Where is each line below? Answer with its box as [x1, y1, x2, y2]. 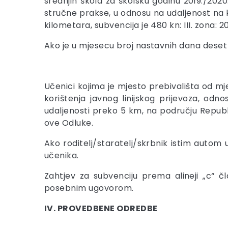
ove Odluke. [44, 117, 94, 129]
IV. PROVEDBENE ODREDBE [44, 203, 158, 214]
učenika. [44, 150, 79, 161]
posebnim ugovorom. [44, 182, 134, 194]
